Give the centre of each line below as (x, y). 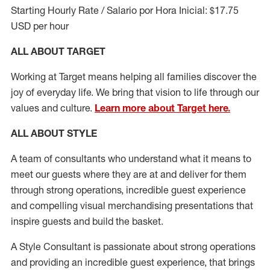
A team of (32, 159)
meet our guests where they (72, 174)
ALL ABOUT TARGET (58, 51)
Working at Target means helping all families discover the (134, 77)
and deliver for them (202, 174)
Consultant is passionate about (111, 246)
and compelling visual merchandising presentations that (132, 206)
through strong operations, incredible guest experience (128, 190)
